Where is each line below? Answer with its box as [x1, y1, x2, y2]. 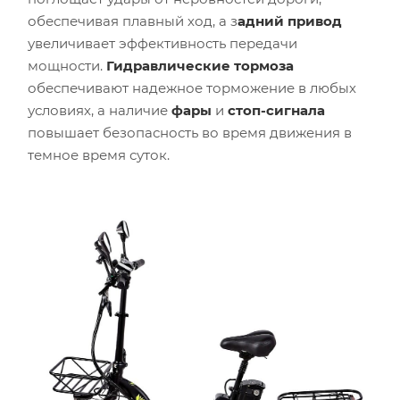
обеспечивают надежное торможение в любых [28, 79, 356, 97]
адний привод [237, 12, 342, 30]
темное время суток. [28, 146, 170, 164]
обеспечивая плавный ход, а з [28, 12, 237, 30]
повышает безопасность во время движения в [28, 124, 352, 142]
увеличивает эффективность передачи [28, 35, 297, 53]
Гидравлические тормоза [103, 57, 294, 75]
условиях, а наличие [28, 102, 168, 120]
